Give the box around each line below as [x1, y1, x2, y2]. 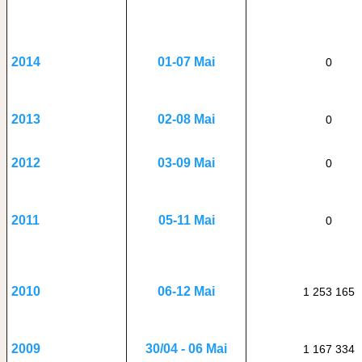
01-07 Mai [158, 54, 215, 69]
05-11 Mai [158, 213, 215, 228]
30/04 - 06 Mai [145, 341, 227, 356]
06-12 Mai [158, 284, 215, 299]
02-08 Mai [158, 112, 215, 127]
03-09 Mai [158, 155, 215, 170]
